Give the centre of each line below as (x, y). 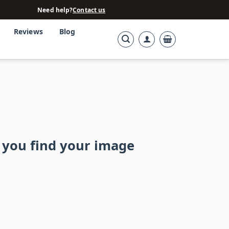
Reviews (28, 31)
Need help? (55, 10)
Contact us (89, 10)
